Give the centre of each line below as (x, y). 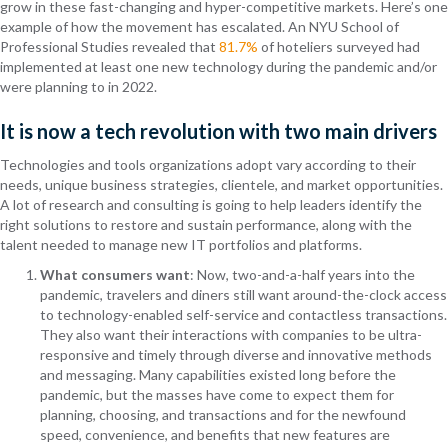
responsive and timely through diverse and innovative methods (236, 355)
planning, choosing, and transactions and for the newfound (223, 415)
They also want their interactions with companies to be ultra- (231, 335)
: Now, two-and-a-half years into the (302, 275)
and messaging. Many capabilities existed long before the (218, 375)
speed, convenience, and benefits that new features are (215, 435)
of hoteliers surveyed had (339, 47)
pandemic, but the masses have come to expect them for (217, 395)
